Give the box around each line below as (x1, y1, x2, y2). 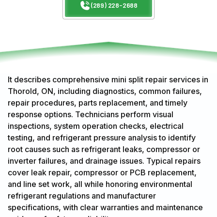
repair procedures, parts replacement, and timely (8, 98, 187, 108)
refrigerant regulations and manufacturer (8, 191, 156, 201)
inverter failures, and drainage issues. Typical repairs (8, 156, 201, 166)
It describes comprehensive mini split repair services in (8, 75, 208, 85)
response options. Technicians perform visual (8, 109, 173, 120)
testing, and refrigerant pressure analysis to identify (8, 133, 196, 143)
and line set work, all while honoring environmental (8, 179, 192, 189)
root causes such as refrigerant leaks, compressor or (8, 144, 200, 155)
